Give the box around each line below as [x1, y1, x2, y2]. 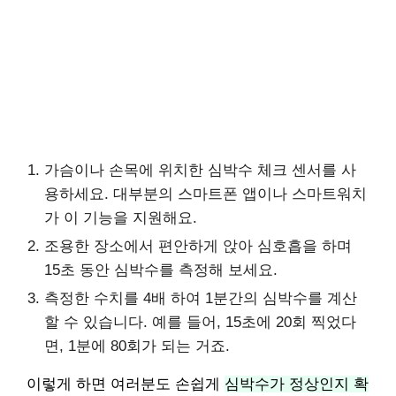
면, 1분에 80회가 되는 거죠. [44, 338, 230, 354]
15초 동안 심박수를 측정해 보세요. [44, 262, 278, 278]
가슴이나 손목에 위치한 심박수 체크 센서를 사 [44, 162, 356, 179]
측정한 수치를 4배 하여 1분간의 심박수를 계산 [44, 290, 357, 307]
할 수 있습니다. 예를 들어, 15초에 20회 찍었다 [44, 314, 356, 331]
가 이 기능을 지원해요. [44, 209, 197, 226]
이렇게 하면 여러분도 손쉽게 [27, 376, 225, 392]
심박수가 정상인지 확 [225, 376, 369, 392]
